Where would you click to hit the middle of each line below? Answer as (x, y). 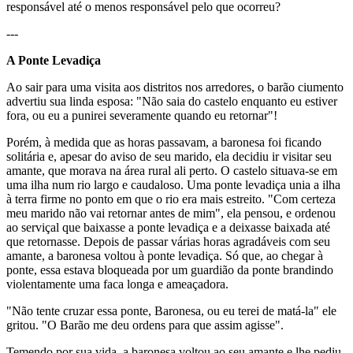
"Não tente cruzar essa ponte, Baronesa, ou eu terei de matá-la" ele (171, 310)
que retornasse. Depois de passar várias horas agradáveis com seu (168, 241)
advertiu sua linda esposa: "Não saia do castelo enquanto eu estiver (172, 101)
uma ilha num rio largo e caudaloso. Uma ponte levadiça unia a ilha (173, 184)
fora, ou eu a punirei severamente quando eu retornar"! (142, 115)
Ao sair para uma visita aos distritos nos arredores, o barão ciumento (175, 87)
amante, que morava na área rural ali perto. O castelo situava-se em (172, 170)
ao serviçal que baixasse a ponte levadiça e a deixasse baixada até (168, 227)
